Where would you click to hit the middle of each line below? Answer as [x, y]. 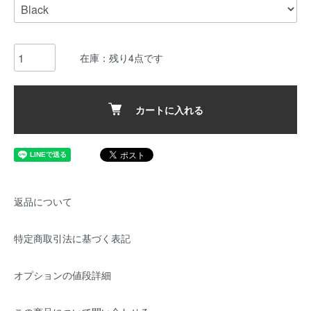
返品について [43, 201]
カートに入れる [169, 110]
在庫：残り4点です [121, 57]
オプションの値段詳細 [62, 275]
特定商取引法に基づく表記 [72, 238]
